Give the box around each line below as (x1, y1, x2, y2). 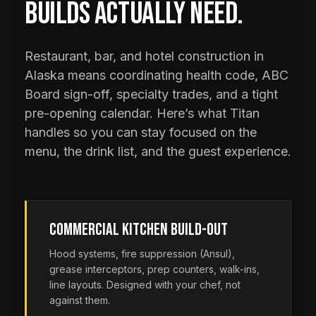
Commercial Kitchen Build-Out (49, 219, 228, 240)
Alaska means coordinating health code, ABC (25, 68, 288, 83)
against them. (49, 294, 110, 306)
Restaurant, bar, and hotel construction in (25, 49, 264, 63)
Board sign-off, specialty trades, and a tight (25, 87, 278, 102)
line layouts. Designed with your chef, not (49, 279, 241, 291)
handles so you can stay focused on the (25, 125, 257, 140)
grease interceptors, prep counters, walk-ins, (49, 263, 260, 275)
